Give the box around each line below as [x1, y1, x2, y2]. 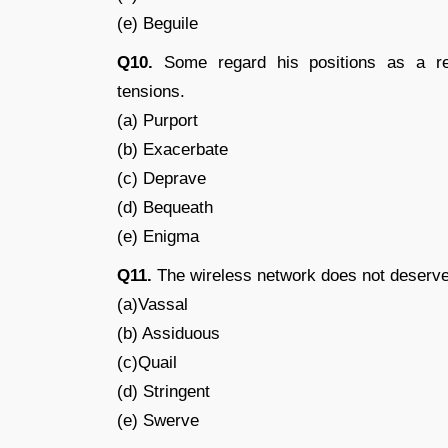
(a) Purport [117, 111, 198, 130]
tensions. [117, 82, 185, 101]
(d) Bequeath [117, 198, 213, 217]
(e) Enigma [117, 227, 199, 246]
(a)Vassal [117, 295, 188, 314]
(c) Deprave [117, 169, 206, 188]
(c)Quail [117, 353, 177, 372]
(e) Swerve [117, 411, 199, 430]
